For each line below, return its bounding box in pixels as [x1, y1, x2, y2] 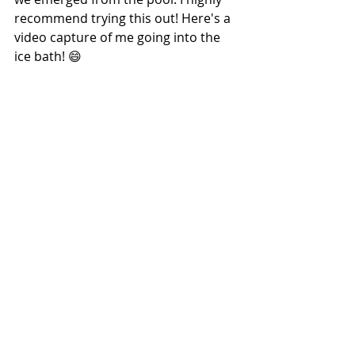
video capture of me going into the [14, 28, 223, 46]
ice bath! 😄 [14, 47, 82, 65]
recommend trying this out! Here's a [14, 9, 234, 27]
